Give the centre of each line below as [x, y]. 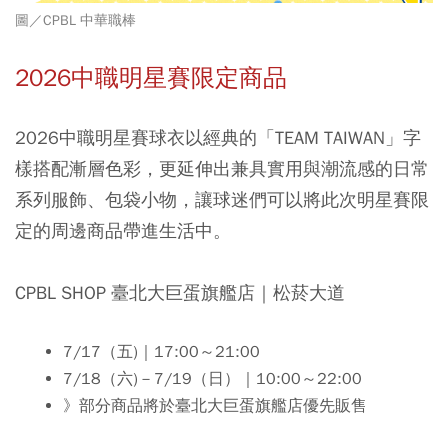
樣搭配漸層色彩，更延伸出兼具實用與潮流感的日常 [222, 168]
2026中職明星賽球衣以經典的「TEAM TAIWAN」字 [218, 137]
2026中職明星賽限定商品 [151, 77]
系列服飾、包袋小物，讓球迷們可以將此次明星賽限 [222, 199]
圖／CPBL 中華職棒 [75, 20]
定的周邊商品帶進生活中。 [123, 230]
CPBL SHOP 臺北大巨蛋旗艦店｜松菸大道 [180, 292]
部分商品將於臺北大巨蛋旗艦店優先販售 [222, 405]
